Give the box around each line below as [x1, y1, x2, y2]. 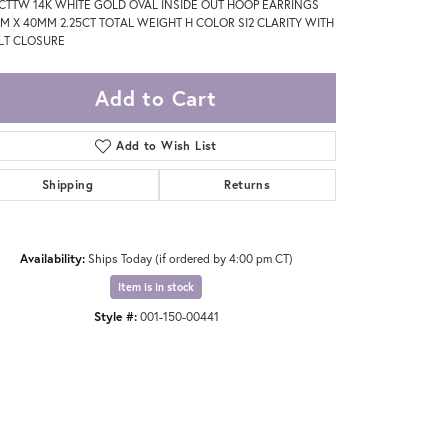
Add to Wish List [116, 138, 217, 154]
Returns [224, 177, 271, 193]
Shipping [41, 177, 93, 193]
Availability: [19, 250, 85, 267]
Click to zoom [180, 341, 253, 359]
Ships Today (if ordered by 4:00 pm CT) [87, 250, 293, 267]
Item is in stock [118, 280, 194, 295]
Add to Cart [95, 84, 217, 113]
